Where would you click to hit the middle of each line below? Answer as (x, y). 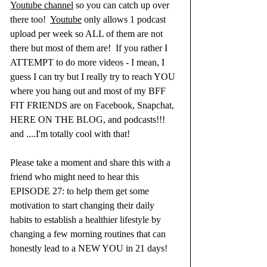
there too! (30, 20)
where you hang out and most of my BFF (89, 91)
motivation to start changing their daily (83, 206)
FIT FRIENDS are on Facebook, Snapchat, (93, 105)
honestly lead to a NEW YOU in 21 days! (89, 249)
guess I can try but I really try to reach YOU (94, 77)
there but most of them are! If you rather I (90, 48)
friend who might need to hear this (76, 177)
